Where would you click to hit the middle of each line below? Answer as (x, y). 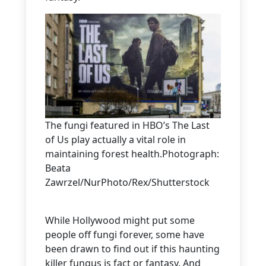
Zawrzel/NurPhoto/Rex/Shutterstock (127, 182)
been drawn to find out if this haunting (132, 248)
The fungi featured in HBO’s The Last (127, 125)
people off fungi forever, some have (125, 234)
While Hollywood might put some (120, 220)
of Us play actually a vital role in (115, 139)
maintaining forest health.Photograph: (132, 153)
